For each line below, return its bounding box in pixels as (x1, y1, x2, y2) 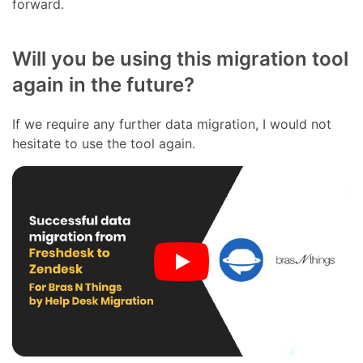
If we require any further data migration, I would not (12, 115, 332, 132)
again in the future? (12, 72, 195, 96)
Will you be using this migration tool (12, 46, 349, 70)
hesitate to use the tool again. (12, 135, 196, 152)
